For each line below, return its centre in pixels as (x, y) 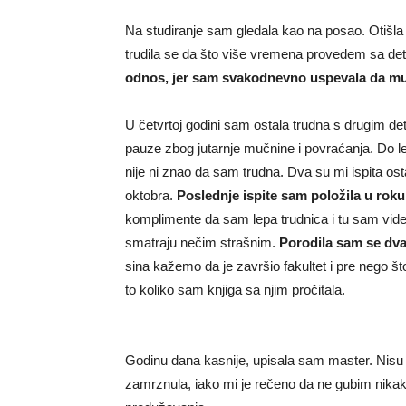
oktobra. (151, 195)
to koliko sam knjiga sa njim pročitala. (235, 289)
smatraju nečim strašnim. (202, 242)
